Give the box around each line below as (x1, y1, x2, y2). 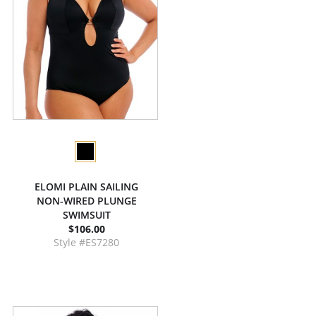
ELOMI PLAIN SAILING (35, 180, 138, 193)
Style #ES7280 (54, 236, 119, 249)
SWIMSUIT (62, 208, 111, 221)
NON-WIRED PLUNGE (36, 194, 137, 207)
